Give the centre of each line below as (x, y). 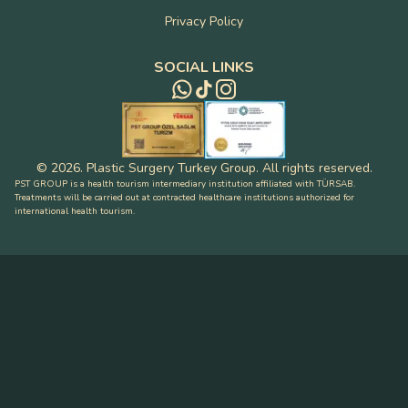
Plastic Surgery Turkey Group (171, 168)
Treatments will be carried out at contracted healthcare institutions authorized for (184, 197)
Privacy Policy (204, 21)
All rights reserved (316, 168)
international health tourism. (75, 211)
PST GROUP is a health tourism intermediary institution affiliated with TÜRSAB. (185, 184)
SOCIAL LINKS (204, 67)
